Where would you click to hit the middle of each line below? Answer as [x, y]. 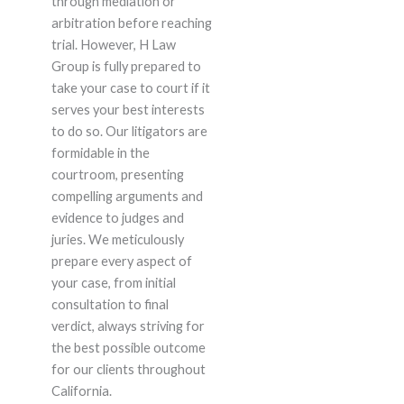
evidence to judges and [117, 218]
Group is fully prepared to [126, 67]
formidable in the [100, 153]
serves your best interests [128, 110]
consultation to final [110, 305]
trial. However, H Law [113, 45]
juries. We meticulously [117, 240]
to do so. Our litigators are [129, 132]
